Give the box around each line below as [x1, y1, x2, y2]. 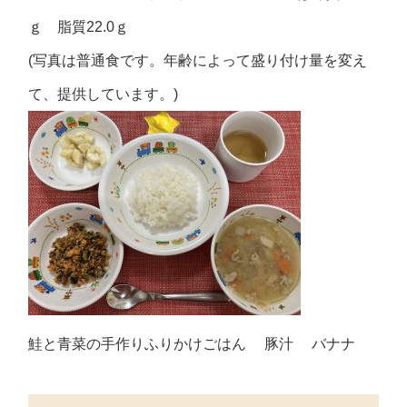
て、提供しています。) [28, 85, 179, 102]
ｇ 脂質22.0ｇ [28, 18, 130, 35]
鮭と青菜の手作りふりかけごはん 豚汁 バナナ [28, 335, 356, 352]
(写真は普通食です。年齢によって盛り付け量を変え [28, 52, 368, 68]
